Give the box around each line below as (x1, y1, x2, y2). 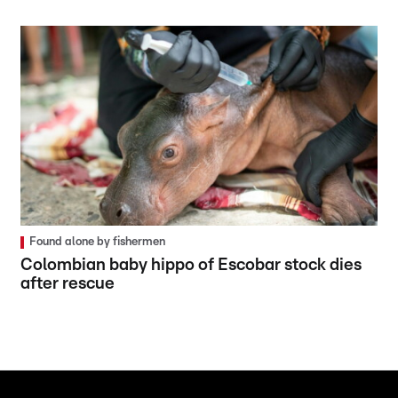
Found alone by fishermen (29, 236, 166, 249)
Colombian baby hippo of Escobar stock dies (20, 257, 362, 275)
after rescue (20, 275, 115, 293)
